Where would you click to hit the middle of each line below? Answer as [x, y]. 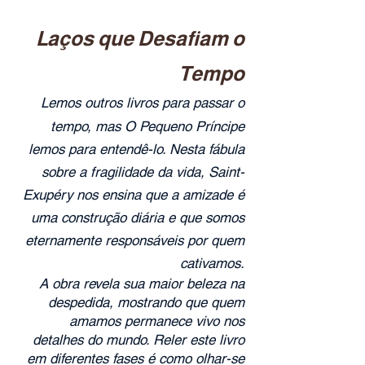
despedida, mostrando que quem [146, 302]
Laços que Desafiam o [140, 38]
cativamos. [212, 263]
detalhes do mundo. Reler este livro [139, 340]
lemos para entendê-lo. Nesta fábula [136, 149]
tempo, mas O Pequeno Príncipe [147, 126]
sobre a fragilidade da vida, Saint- [143, 172]
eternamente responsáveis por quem [135, 240]
